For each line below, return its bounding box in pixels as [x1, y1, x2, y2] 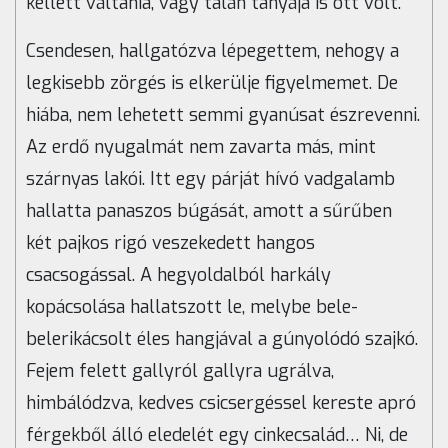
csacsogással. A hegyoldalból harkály [26, 263, 331, 288]
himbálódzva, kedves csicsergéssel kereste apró [26, 391, 416, 416]
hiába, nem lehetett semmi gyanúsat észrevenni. [26, 103, 420, 128]
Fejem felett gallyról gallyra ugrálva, [26, 359, 334, 384]
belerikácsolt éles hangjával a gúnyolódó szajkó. [26, 327, 418, 352]
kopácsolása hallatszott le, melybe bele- [26, 295, 358, 320]
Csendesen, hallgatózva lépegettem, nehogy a [26, 39, 399, 64]
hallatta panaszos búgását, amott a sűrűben [26, 199, 392, 224]
